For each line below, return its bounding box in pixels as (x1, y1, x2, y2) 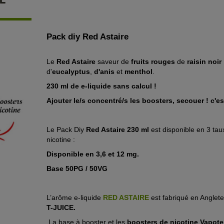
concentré (85, 96, 122, 104)
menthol (124, 67, 152, 75)
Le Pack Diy (46, 125, 86, 133)
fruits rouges (130, 57, 175, 65)
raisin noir (186, 57, 221, 65)
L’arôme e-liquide (46, 193, 103, 201)
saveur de (95, 57, 131, 65)
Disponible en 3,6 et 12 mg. (46, 150, 139, 158)
